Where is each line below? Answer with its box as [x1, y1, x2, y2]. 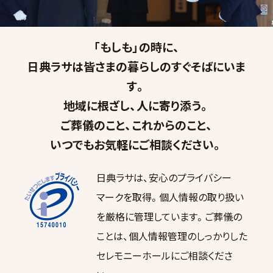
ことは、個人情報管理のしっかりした [96, 228, 247, 243]
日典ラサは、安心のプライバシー [96, 169, 232, 185]
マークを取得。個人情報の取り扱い [96, 189, 244, 204]
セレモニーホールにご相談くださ [96, 247, 233, 263]
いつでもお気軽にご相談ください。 [50, 136, 223, 153]
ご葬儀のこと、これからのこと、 [60, 116, 213, 133]
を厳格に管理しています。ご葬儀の [96, 208, 242, 224]
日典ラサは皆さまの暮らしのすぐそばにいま [27, 58, 246, 75]
